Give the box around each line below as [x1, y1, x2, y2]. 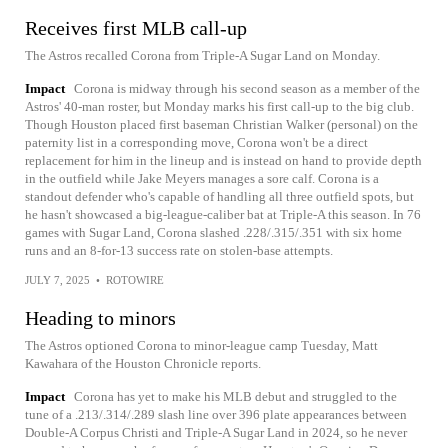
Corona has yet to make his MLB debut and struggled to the [74, 389, 397, 404]
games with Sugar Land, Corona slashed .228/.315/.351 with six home [25, 225, 402, 240]
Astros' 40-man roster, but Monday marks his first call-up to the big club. [25, 99, 414, 114]
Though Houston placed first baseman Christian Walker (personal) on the [25, 117, 418, 132]
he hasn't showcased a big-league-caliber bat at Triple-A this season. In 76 [25, 207, 421, 222]
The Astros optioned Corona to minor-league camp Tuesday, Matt [25, 338, 378, 353]
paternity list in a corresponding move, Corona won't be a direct [25, 135, 368, 150]
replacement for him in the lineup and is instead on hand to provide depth [25, 153, 422, 168]
